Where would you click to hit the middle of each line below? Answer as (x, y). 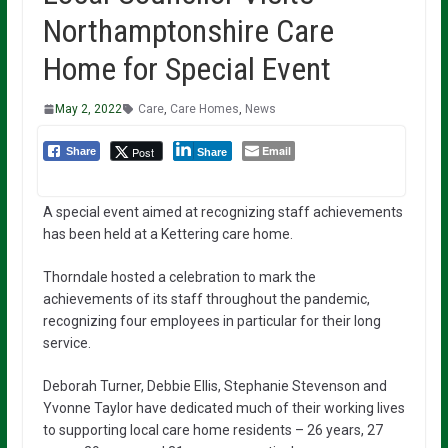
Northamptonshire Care (188, 30)
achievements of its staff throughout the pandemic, (206, 298)
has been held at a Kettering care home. (167, 233)
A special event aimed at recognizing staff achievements (222, 211)
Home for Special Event (186, 68)
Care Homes (204, 108)
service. (66, 342)
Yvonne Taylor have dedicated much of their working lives (223, 407)
